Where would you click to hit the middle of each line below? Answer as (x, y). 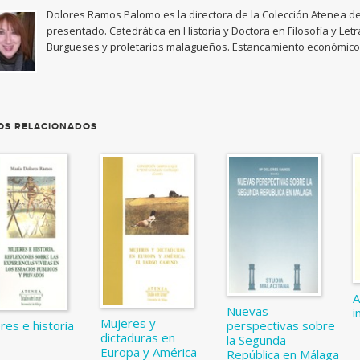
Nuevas (247, 311)
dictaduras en (137, 337)
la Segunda (256, 340)
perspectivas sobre (280, 326)
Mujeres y (128, 323)
